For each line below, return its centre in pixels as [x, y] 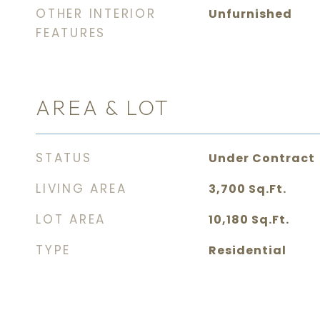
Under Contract [261, 158]
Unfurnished [250, 14]
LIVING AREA [81, 189]
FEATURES [71, 33]
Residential [247, 250]
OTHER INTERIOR [96, 14]
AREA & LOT [103, 107]
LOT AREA [71, 219]
